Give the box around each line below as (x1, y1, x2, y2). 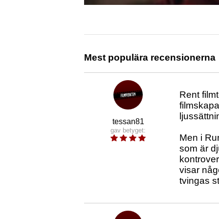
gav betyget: (110, 127, 146, 134)
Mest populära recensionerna (84, 52, 216, 63)
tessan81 (112, 117, 144, 126)
